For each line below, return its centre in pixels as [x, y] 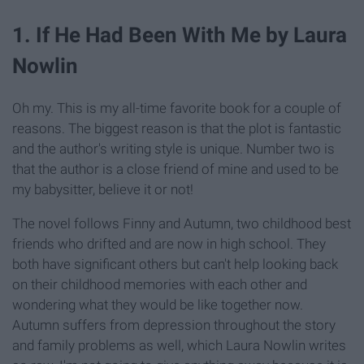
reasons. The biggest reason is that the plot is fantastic [177, 129]
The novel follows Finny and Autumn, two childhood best [182, 224]
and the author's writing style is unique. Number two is [173, 149]
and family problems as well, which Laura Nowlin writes [179, 346]
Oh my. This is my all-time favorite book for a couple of [177, 108]
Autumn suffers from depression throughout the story [174, 325]
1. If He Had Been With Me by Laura [180, 35]
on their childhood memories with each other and [160, 285]
